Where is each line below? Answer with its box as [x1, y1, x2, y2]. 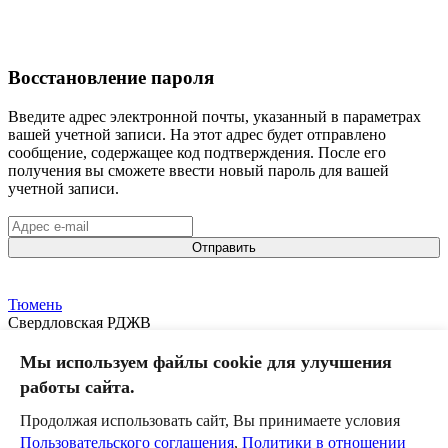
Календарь [8, 385, 80, 403]
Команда [8, 367, 67, 385]
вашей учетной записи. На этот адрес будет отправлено [8, 125, 386, 143]
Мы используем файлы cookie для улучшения [20, 352, 392, 372]
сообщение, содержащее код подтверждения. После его [8, 143, 386, 161]
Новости [8, 403, 67, 421]
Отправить [192, 239, 256, 255]
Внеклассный [8, 331, 101, 349]
